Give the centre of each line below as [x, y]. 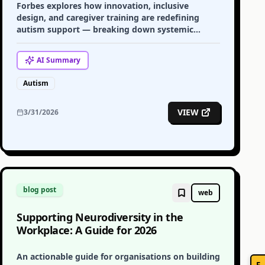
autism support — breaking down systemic [105, 29]
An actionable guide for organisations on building [118, 256]
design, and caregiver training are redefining [108, 17]
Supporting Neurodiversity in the [100, 217]
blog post [40, 190]
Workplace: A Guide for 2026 [87, 230]
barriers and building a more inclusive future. [109, 41]
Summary [62, 60]
